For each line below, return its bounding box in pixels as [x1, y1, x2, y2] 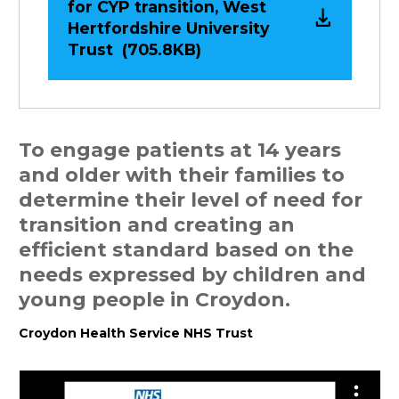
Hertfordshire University [67, 18, 269, 37]
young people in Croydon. [19, 287, 290, 311]
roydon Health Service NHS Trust [28, 324, 253, 341]
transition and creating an [19, 212, 295, 236]
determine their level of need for [19, 187, 362, 211]
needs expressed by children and [19, 262, 366, 286]
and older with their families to [19, 162, 345, 186]
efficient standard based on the [19, 237, 354, 261]
